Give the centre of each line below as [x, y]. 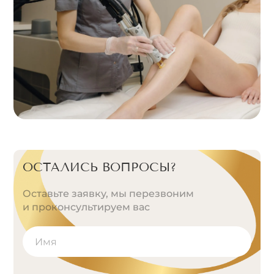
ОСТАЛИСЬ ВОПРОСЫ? [99, 167]
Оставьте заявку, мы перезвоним [108, 194]
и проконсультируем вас [86, 207]
